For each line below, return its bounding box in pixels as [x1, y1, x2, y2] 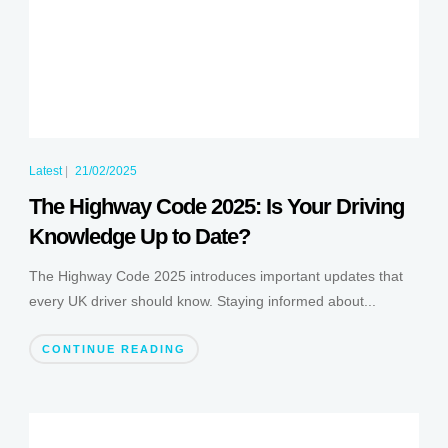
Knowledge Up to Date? [28, 223, 250, 249]
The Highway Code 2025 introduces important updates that [28, 267, 403, 284]
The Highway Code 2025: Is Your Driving [28, 193, 404, 219]
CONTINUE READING [41, 342, 186, 355]
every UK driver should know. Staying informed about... [28, 292, 376, 309]
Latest [28, 163, 62, 178]
